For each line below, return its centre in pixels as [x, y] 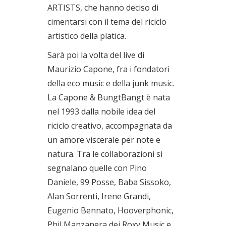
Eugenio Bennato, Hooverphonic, [110, 210]
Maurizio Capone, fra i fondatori [108, 69]
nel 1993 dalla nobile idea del [101, 111]
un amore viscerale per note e [104, 139]
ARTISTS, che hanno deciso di [103, 7]
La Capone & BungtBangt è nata [109, 97]
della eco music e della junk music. [111, 83]
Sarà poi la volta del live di [96, 55]
